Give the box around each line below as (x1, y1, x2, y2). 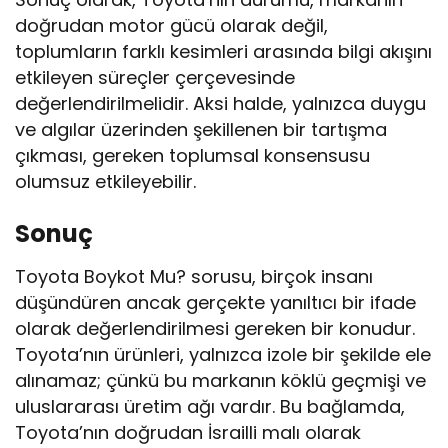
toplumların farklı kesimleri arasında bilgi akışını (15, 39, 433, 65)
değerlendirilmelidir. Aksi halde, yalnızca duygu (15, 91, 427, 117)
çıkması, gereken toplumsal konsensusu (15, 143, 371, 169)
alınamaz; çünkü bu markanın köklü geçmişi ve (15, 368, 427, 394)
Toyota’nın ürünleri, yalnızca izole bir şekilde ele (15, 342, 432, 368)
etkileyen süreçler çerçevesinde (15, 65, 296, 91)
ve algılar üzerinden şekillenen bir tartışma (15, 117, 388, 143)
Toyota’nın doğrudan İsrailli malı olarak (15, 420, 362, 446)
